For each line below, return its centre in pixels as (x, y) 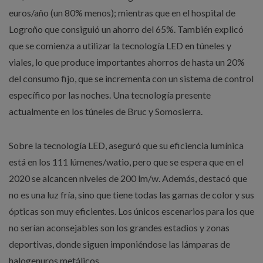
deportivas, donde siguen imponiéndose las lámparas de (119, 244)
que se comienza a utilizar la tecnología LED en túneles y (120, 45)
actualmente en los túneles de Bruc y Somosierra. (106, 111)
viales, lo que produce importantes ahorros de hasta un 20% (127, 62)
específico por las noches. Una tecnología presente (110, 95)
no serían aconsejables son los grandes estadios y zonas (119, 227)
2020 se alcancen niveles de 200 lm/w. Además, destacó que (128, 178)
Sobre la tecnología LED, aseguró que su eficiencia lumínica (126, 145)
